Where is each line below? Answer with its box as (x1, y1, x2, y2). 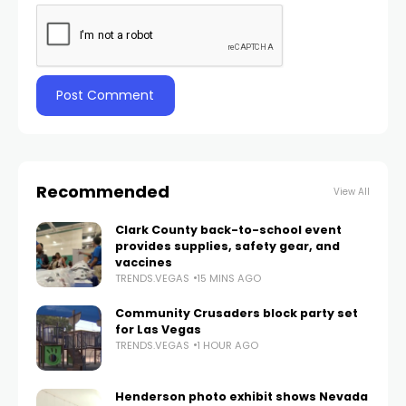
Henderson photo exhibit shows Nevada (115, 388, 368, 404)
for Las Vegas (115, 321, 201, 337)
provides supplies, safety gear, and (115, 237, 340, 254)
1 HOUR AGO (197, 337, 258, 353)
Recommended (36, 179, 169, 203)
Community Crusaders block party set (115, 304, 358, 321)
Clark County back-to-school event (115, 221, 342, 237)
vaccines (115, 254, 172, 270)
